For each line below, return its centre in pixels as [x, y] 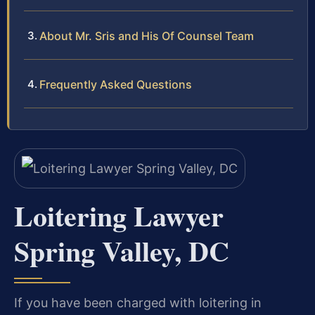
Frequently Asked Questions [116, 84]
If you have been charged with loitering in [138, 303]
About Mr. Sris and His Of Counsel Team [147, 36]
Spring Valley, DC [122, 251]
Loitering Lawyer [119, 216]
